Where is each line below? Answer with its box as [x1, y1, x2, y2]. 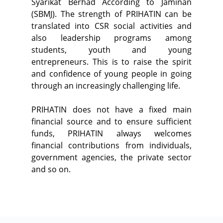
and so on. [31, 164, 71, 175]
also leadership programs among [31, 32, 192, 44]
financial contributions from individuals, [31, 140, 192, 151]
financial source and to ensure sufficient [31, 116, 192, 127]
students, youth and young [31, 44, 192, 56]
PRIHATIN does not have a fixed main [31, 104, 192, 115]
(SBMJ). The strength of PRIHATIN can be [31, 8, 192, 20]
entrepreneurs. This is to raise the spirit [31, 56, 192, 68]
